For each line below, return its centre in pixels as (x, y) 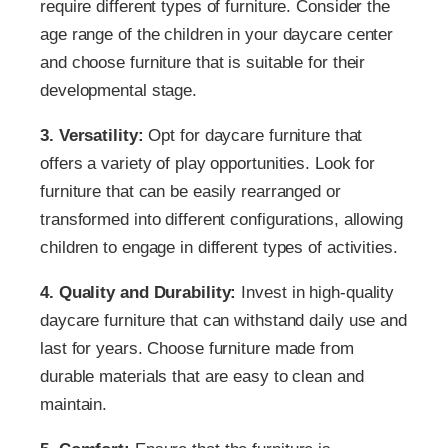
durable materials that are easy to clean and (202, 376)
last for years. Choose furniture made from (197, 348)
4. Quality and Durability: (138, 292)
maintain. (74, 404)
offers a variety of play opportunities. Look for (208, 163)
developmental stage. (118, 90)
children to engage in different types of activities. (219, 247)
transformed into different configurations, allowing (221, 219)
